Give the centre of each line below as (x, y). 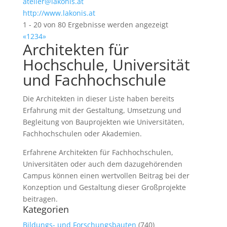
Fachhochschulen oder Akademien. (82, 134)
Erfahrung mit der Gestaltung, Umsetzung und (102, 110)
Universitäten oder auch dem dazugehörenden (102, 164)
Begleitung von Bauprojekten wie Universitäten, (103, 122)
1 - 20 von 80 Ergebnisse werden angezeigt (95, 25)
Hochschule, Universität (106, 65)
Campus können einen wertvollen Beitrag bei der (106, 176)
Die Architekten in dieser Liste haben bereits (98, 99)
